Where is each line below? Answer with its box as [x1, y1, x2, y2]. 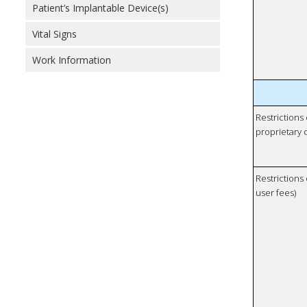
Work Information [32, 53, 111, 66]
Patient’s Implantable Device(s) [32, 1, 169, 14]
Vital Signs [32, 27, 77, 40]
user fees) [256, 186, 297, 199]
